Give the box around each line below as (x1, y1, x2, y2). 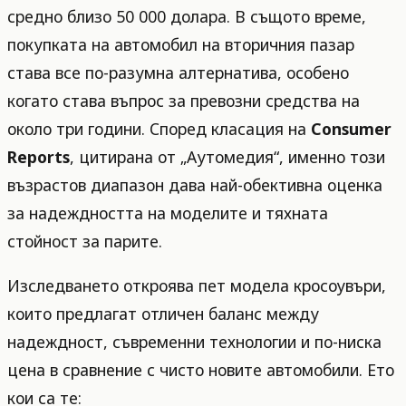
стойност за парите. (7, 230, 162, 253)
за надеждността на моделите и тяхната (7, 202, 328, 225)
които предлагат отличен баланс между (7, 303, 319, 324)
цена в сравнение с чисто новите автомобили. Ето (7, 359, 394, 381)
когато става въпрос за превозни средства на (7, 90, 360, 112)
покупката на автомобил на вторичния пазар (7, 34, 354, 56)
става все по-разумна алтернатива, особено (7, 62, 349, 84)
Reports (7, 146, 70, 169)
